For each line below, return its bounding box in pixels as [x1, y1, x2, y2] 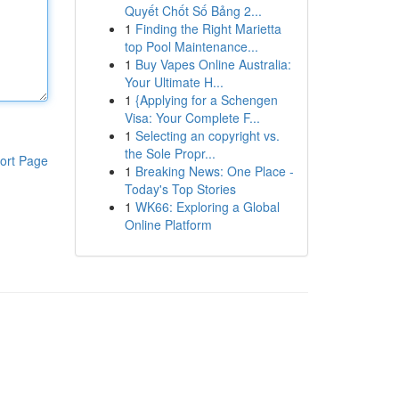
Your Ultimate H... [124, 73, 224, 91]
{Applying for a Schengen [134, 91, 278, 109]
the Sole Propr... [124, 144, 216, 162]
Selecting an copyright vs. [134, 126, 280, 144]
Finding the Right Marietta [134, 20, 281, 37]
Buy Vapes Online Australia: [134, 55, 291, 73]
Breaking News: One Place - [134, 162, 294, 180]
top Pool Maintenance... [124, 37, 258, 55]
